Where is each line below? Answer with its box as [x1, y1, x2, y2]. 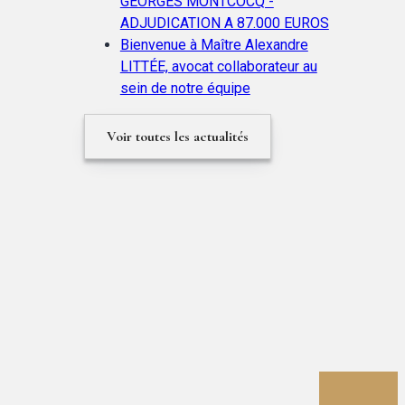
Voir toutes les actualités [106, 127, 249, 146]
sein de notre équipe [119, 79, 250, 97]
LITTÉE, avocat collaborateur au [119, 57, 317, 75]
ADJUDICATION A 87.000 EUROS [119, 14, 329, 32]
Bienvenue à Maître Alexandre [119, 35, 308, 53]
